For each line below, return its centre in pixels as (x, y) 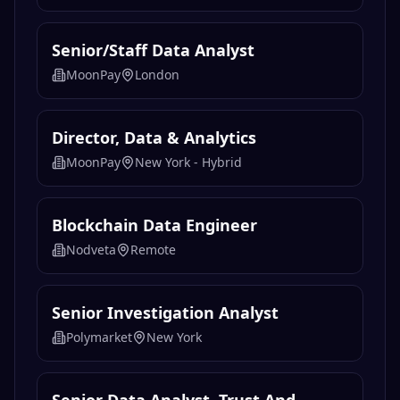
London (157, 75)
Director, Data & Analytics (154, 138)
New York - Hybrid (188, 162)
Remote (153, 250)
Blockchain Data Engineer (154, 225)
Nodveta (91, 250)
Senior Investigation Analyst (165, 313)
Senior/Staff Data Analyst (153, 50)
